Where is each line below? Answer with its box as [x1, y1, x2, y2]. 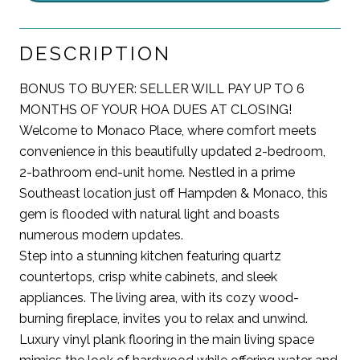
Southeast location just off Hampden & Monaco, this [19, 185, 328, 201]
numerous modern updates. [19, 227, 183, 243]
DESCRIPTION [19, 41, 171, 65]
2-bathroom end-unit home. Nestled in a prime [19, 164, 295, 180]
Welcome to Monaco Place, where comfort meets [19, 122, 317, 138]
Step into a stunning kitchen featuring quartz [19, 247, 281, 264]
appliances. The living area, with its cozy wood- [19, 289, 299, 305]
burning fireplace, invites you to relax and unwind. [19, 310, 308, 326]
